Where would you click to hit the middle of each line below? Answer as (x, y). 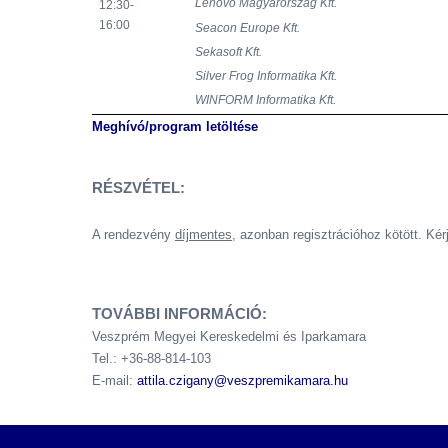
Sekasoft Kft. (229, 52)
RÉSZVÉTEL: (138, 188)
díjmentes (203, 234)
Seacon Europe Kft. (248, 28)
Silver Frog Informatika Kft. (266, 76)
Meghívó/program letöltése (175, 126)
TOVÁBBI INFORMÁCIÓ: (179, 314)
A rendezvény (133, 234)
